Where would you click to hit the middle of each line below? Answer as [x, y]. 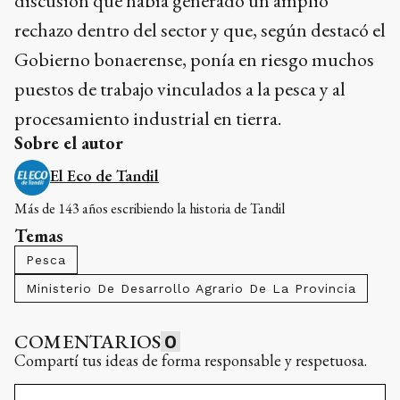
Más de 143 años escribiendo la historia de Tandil [150, 208]
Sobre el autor [69, 142]
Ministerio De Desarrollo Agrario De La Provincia [191, 288]
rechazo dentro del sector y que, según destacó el [200, 29]
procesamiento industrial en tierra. [148, 118]
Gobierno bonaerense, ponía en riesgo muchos [194, 59]
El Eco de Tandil [104, 175]
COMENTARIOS [88, 341]
